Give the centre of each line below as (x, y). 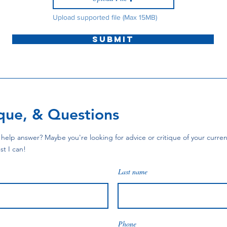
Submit (113, 39)
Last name (133, 172)
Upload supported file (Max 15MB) (105, 17)
